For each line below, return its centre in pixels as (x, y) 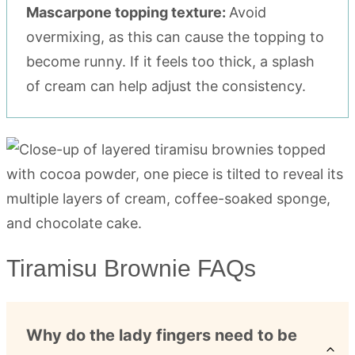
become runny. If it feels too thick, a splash (170, 61)
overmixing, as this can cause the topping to (175, 36)
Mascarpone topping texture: (128, 12)
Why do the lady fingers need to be (162, 335)
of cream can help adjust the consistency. (166, 86)
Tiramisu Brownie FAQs (131, 268)
